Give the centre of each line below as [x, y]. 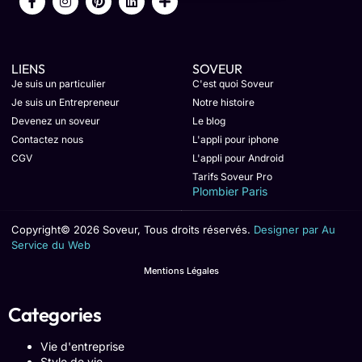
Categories [55, 315]
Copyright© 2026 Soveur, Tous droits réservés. [133, 229]
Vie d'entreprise [82, 347]
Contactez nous [47, 139]
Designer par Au [295, 229]
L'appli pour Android [238, 158]
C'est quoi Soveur [233, 83]
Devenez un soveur [56, 120]
